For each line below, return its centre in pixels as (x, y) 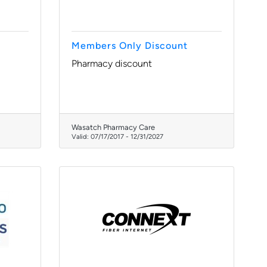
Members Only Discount (130, 46)
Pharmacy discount (112, 63)
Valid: (81, 136)
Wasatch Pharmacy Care (113, 127)
